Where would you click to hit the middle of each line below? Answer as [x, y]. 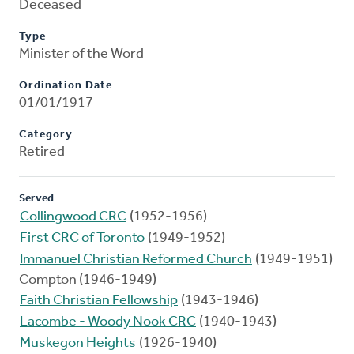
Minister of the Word [81, 55]
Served [36, 199]
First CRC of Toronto [82, 239]
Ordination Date [66, 86]
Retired [42, 153]
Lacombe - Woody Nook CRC [108, 322]
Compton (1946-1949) [88, 281]
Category [46, 135]
